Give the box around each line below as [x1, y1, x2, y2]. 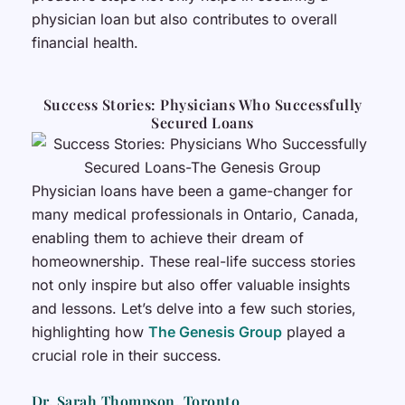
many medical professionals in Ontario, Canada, [31, 204, 359, 223]
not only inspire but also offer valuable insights [31, 275, 350, 294]
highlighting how [31, 322, 148, 341]
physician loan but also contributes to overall [31, 9, 337, 28]
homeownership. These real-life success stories [31, 251, 355, 270]
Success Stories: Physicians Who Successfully [42, 94, 363, 114]
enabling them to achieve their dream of [31, 228, 304, 247]
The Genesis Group [147, 322, 282, 341]
